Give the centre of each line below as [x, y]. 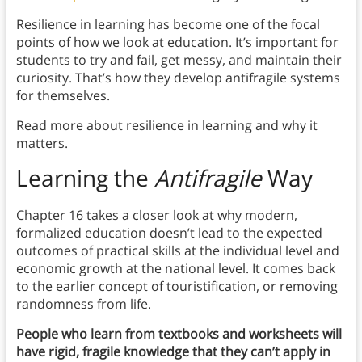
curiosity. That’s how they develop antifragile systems [178, 78]
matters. [42, 143]
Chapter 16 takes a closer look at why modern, [156, 215]
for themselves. [63, 96]
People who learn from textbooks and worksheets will [179, 334]
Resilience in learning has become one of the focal [168, 25]
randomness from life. [85, 304]
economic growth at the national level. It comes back [175, 269]
